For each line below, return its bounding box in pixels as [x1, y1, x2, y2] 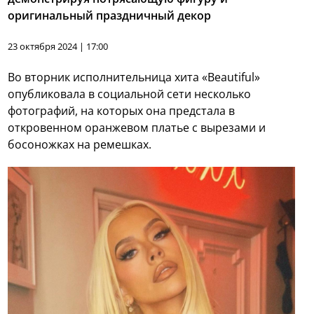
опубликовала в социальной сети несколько [8, 86, 252, 102]
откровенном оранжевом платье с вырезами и [8, 120, 266, 136]
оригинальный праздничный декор [8, 8, 212, 24]
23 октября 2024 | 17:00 [8, 40, 109, 53]
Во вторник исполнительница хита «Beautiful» [8, 69, 261, 86]
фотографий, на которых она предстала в [8, 103, 235, 119]
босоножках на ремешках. [8, 137, 152, 153]
